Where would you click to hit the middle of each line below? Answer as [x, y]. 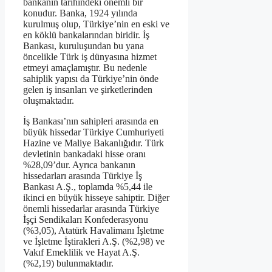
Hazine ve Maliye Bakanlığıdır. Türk [93, 143]
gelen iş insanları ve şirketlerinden [88, 89]
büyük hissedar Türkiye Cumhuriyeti [93, 132]
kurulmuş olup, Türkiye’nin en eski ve [96, 24]
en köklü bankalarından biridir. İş [86, 35]
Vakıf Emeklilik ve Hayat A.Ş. [81, 252]
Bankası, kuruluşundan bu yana [83, 46]
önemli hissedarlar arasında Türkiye [91, 208]
